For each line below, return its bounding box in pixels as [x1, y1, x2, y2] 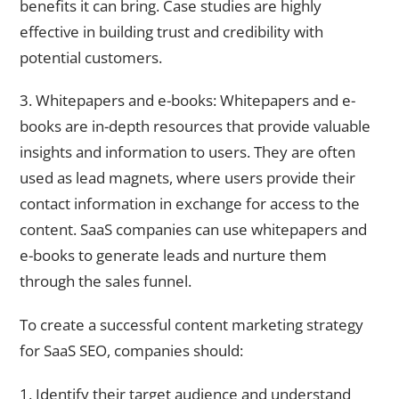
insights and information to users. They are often [20, 142, 355, 163]
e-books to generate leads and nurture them [20, 245, 327, 266]
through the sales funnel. [20, 271, 191, 292]
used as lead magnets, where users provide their [20, 167, 355, 189]
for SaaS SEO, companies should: [20, 340, 243, 362]
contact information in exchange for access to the [20, 193, 360, 215]
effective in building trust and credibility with [20, 20, 323, 42]
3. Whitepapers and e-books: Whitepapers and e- [20, 90, 355, 111]
